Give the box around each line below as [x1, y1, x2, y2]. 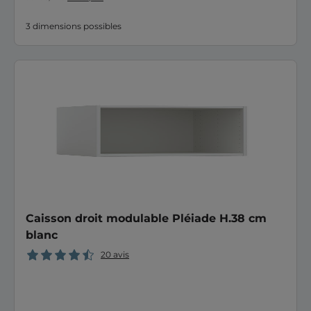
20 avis [101, 249, 129, 260]
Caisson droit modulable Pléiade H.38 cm [26, 212, 267, 225]
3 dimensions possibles [26, 21, 121, 31]
